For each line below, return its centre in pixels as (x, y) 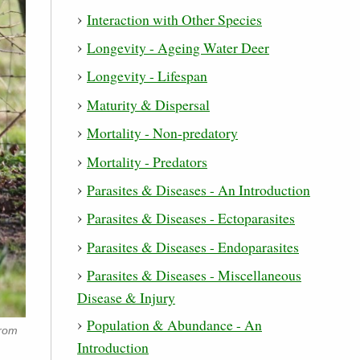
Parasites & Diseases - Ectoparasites (191, 218)
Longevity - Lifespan (147, 76)
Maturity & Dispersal (148, 104)
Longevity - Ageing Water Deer (178, 48)
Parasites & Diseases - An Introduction (198, 190)
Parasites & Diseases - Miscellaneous (194, 275)
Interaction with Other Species (174, 19)
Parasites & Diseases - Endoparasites (193, 246)
